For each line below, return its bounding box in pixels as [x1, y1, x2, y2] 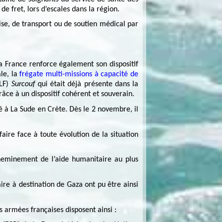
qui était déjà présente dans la [35, 80, 139, 89]
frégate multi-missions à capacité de [17, 70, 139, 79]
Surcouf [11, 80, 35, 89]
